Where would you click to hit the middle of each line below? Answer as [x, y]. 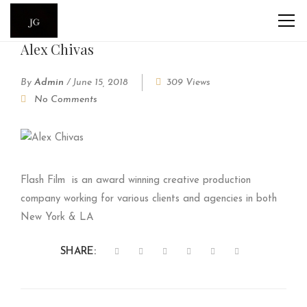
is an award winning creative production [161, 181]
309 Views [188, 83]
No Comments [66, 100]
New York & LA [57, 218]
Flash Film [43, 181]
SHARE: [78, 252]
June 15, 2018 [100, 83]
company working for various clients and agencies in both [149, 199]
